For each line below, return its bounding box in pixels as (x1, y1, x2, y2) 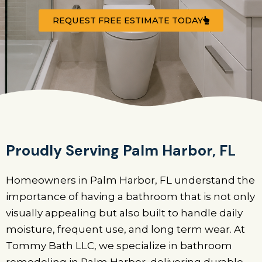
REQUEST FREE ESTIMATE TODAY (53, 15, 203, 26)
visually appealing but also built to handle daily (6, 207, 243, 219)
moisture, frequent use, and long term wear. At (6, 223, 245, 236)
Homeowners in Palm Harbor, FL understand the (6, 174, 255, 187)
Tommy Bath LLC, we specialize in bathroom (6, 240, 232, 252)
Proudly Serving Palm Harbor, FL (6, 141, 236, 161)
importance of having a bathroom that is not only (6, 191, 255, 203)
